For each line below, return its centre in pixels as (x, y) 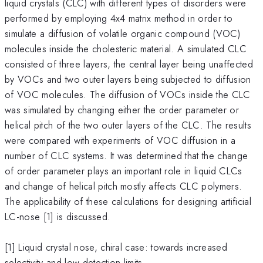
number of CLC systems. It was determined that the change (127, 155)
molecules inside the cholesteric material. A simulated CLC (126, 48)
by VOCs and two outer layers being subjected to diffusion (128, 79)
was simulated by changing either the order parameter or (122, 109)
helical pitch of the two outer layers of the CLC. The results (128, 125)
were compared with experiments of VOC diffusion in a (120, 140)
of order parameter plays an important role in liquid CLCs (124, 171)
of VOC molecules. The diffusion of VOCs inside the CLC (128, 94)
